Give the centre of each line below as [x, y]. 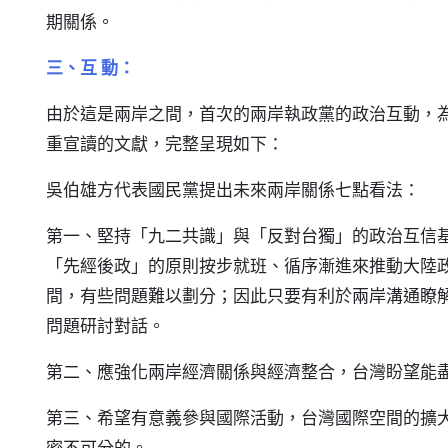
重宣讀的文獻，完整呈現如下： [165, 143]
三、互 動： [90, 67]
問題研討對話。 [105, 325]
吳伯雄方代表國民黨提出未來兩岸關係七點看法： [233, 189]
